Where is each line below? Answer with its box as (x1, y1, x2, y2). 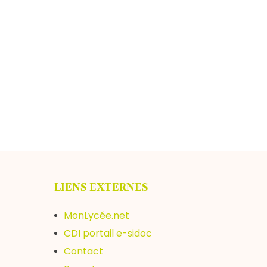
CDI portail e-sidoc (64, 226, 152, 240)
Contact (64, 244, 103, 258)
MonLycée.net (64, 209, 129, 222)
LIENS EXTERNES (54, 181, 148, 193)
